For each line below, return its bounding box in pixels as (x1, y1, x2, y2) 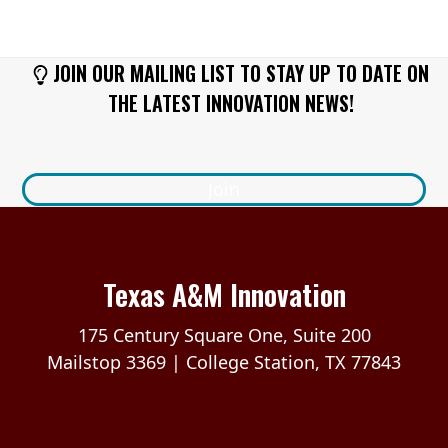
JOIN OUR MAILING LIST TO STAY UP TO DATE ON (48, 58, 430, 88)
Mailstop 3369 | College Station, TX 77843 (47, 350, 401, 374)
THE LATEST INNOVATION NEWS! (108, 88, 355, 118)
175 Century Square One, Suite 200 (77, 323, 371, 347)
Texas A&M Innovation (102, 274, 346, 315)
